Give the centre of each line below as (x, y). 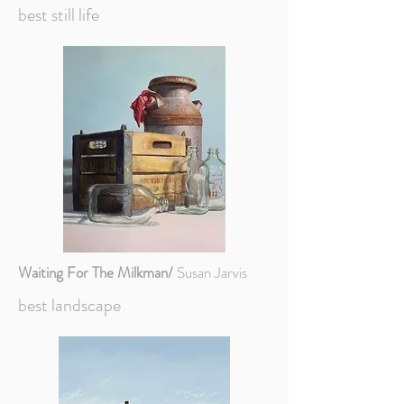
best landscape (69, 305)
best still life (59, 15)
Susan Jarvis (210, 272)
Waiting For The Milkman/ (96, 272)
